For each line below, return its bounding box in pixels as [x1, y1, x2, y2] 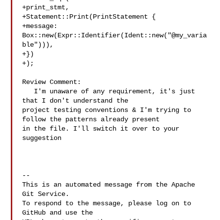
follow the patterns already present [22, 115, 164, 123]
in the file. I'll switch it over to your [22, 125, 180, 133]
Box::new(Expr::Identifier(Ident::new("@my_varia [22, 31, 207, 39]
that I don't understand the [22, 97, 133, 105]
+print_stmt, [22, 3, 70, 11]
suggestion [22, 134, 62, 142]
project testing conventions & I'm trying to [22, 106, 192, 114]
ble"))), [22, 41, 54, 49]
